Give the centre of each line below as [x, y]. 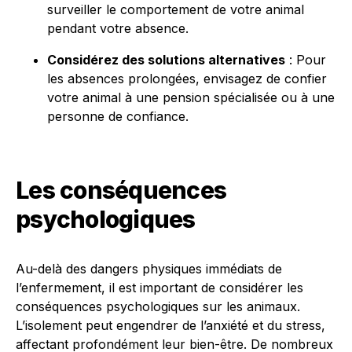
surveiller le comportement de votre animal [176, 9]
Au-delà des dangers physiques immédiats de [149, 269]
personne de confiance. [118, 116]
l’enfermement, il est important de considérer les [159, 288]
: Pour [306, 60]
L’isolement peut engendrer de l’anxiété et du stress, [170, 325]
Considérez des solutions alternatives [166, 60]
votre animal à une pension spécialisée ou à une [191, 97]
